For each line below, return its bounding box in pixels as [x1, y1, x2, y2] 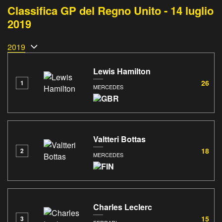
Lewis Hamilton [93, 65, 151, 77]
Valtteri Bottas [93, 133, 146, 145]
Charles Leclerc [93, 201, 152, 213]
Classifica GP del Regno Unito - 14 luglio [7, 2, 214, 18]
